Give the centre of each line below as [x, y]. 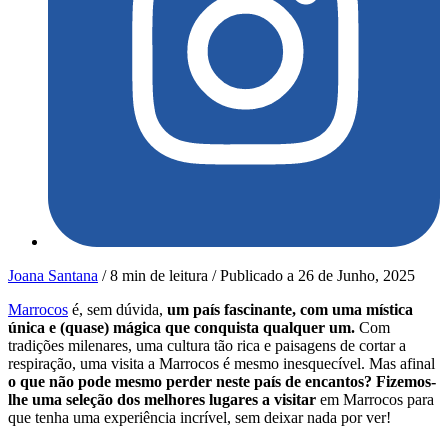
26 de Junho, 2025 [356, 276]
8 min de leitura [159, 276]
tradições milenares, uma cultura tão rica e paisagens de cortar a [207, 346]
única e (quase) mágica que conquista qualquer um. [183, 328]
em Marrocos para [377, 400]
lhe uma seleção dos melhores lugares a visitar [164, 400]
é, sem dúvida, [117, 310]
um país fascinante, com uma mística [290, 310]
